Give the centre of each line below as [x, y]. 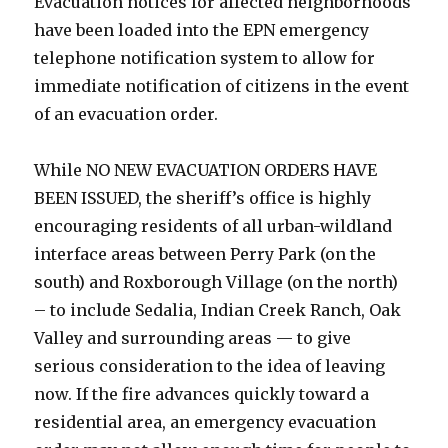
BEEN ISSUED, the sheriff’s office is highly [203, 197]
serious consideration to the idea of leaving [210, 365]
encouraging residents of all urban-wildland [213, 225]
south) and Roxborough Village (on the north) [216, 281]
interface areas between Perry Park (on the [205, 253]
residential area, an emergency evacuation [205, 421]
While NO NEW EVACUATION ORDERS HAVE [206, 169]
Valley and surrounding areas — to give [193, 337]
